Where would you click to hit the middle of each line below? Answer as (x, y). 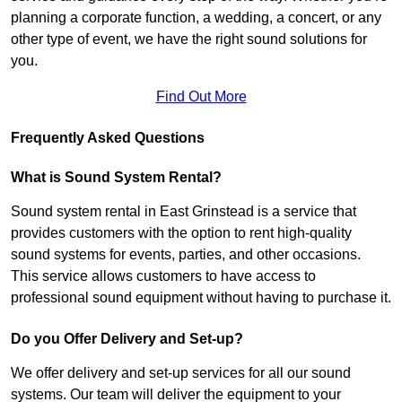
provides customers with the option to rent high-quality (181, 232)
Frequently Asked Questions (108, 137)
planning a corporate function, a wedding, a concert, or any (196, 17)
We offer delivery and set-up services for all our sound (181, 372)
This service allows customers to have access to (163, 275)
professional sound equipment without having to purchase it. (201, 297)
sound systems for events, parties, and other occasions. (186, 254)
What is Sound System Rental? (116, 177)
